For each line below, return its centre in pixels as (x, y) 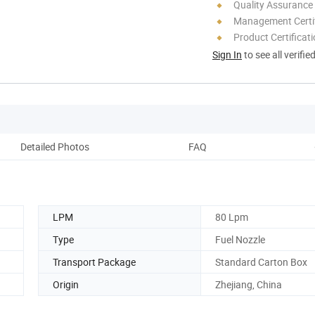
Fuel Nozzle (240, 239)
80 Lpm (232, 217)
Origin (66, 284)
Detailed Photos (55, 146)
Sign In (227, 54)
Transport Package (94, 262)
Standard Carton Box (261, 262)
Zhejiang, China (249, 284)
